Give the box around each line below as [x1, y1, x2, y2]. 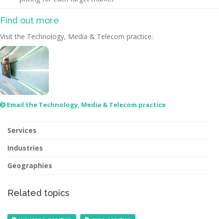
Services [7, 126, 37, 135]
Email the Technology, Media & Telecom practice [7, 100, 166, 109]
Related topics [7, 188, 69, 198]
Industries [7, 143, 43, 153]
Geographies [7, 161, 52, 170]
